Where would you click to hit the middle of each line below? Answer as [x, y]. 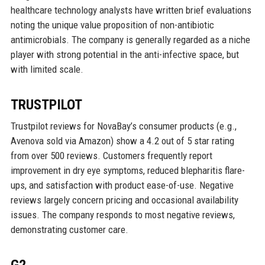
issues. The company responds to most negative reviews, [122, 215]
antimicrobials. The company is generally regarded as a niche [130, 40]
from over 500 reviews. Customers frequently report [111, 156]
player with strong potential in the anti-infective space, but [125, 55]
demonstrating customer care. [69, 230]
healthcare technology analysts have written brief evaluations [131, 10]
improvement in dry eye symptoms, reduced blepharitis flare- [127, 171]
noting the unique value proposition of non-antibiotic [112, 25]
